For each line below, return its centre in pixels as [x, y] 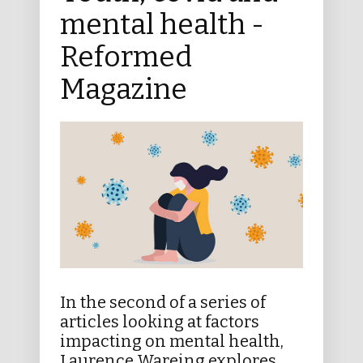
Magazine [124, 89]
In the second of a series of [163, 302]
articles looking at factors [160, 321]
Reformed [126, 56]
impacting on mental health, [172, 341]
